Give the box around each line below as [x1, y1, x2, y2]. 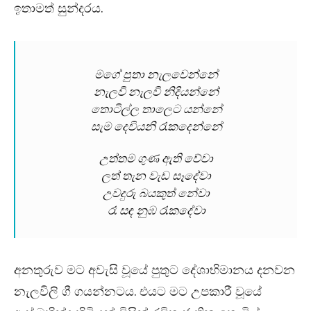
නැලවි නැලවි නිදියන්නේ [94, 85, 219, 99]
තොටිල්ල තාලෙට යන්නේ [90, 102, 222, 117]
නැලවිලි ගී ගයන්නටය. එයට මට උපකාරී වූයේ [14, 283, 262, 301]
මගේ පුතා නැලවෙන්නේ [94, 67, 218, 82]
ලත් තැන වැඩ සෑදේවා [101, 169, 211, 183]
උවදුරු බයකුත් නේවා [103, 186, 210, 201]
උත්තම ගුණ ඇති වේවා [99, 151, 213, 166]
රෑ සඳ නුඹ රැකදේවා [107, 203, 205, 218]
